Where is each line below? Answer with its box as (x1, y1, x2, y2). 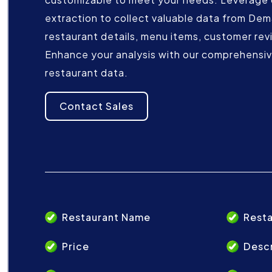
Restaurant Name (62, 211, 151, 224)
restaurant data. (45, 66, 128, 79)
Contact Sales (59, 99, 134, 112)
